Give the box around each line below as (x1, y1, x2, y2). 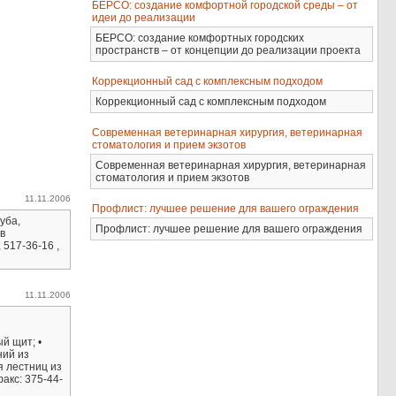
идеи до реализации (92, 11, 196, 24)
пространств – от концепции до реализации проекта (95, 44, 362, 57)
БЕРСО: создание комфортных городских (95, 32, 305, 44)
